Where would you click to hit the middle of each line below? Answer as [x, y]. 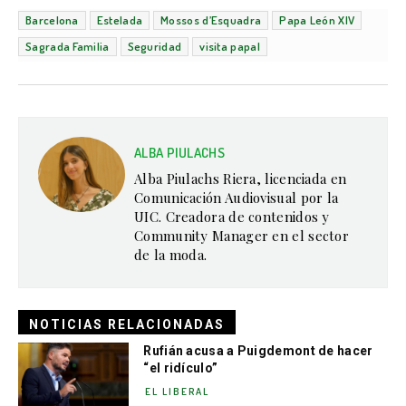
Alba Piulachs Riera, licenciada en [241, 178]
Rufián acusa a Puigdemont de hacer [258, 350]
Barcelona [52, 19]
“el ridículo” [181, 367]
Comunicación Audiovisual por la [237, 197]
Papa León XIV [317, 19]
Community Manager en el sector [242, 235]
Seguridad [155, 46]
